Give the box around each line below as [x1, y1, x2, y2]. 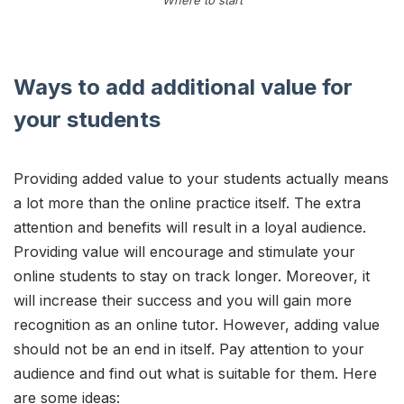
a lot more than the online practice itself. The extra [14, 193, 361, 212]
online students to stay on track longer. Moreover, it [14, 266, 370, 285]
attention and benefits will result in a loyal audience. [14, 217, 366, 236]
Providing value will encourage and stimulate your [14, 242, 355, 261]
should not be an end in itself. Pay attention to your [14, 339, 364, 358]
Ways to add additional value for [14, 73, 353, 100]
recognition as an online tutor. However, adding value [14, 315, 380, 334]
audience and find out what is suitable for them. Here [14, 363, 377, 382]
